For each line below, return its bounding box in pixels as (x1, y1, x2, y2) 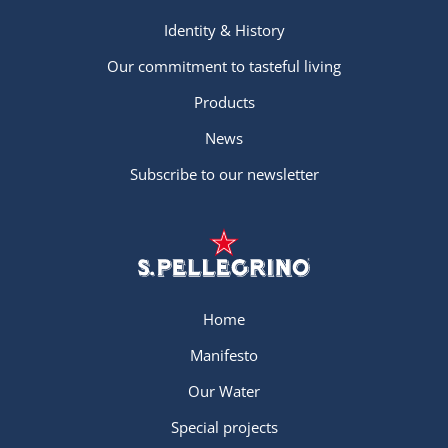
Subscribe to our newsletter (129, 163, 319, 184)
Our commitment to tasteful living (107, 55, 341, 76)
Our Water (188, 380, 260, 401)
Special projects (170, 416, 278, 437)
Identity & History (163, 19, 285, 40)
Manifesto (190, 344, 258, 365)
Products (193, 91, 255, 112)
